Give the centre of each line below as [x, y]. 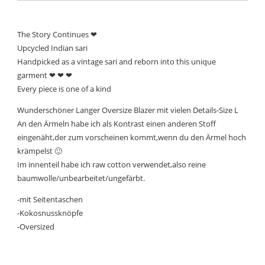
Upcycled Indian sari [53, 48]
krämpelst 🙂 [40, 151]
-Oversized [36, 226]
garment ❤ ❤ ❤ [45, 75]
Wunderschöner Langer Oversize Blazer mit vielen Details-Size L [128, 110]
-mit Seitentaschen [50, 199]
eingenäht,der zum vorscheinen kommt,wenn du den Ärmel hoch [132, 137]
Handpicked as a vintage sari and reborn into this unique [117, 61]
